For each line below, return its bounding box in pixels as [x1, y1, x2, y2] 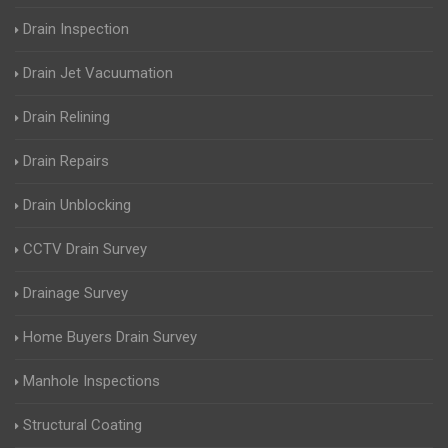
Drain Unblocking [23, 196, 131, 215]
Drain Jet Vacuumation [23, 64, 173, 83]
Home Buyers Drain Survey [23, 328, 197, 347]
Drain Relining [23, 108, 110, 127]
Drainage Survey [23, 284, 128, 303]
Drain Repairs [23, 152, 109, 171]
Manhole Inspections [23, 372, 160, 391]
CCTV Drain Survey [23, 240, 147, 259]
